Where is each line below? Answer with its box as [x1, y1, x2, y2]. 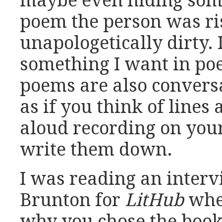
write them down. [20, 139, 172, 161]
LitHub [125, 190, 184, 211]
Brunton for [20, 190, 125, 211]
